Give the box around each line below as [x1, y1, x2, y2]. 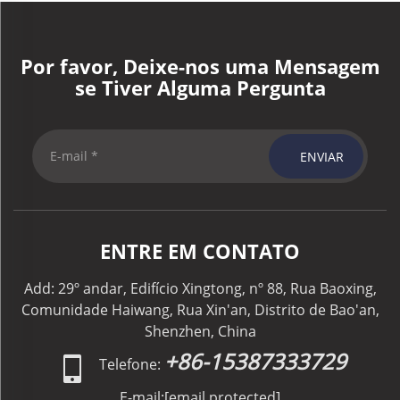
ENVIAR [300, 147, 345, 165]
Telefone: [98, 354, 161, 374]
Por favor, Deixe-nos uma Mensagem [20, 53, 380, 79]
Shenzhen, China [144, 321, 256, 341]
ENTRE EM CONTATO [100, 237, 300, 264]
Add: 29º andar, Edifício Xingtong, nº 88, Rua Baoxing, [23, 279, 377, 298]
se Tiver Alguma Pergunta [74, 74, 326, 101]
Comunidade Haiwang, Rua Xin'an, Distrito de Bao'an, [21, 300, 379, 320]
